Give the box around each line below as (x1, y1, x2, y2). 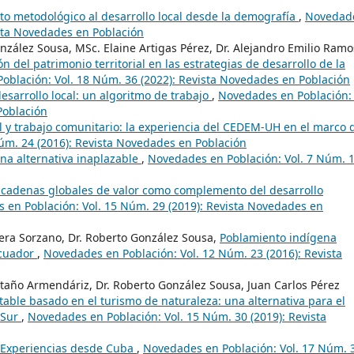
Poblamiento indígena (220, 230, 337, 246)
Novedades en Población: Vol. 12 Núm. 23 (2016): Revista (43, 246, 342, 262)
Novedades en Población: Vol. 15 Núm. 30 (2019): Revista (28, 309, 326, 325)
